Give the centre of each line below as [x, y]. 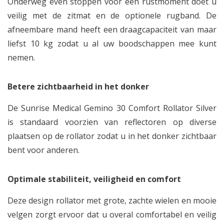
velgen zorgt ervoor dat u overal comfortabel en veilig [112, 214]
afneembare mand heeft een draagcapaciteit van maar [112, 29]
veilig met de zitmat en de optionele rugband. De [112, 15]
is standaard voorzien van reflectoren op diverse [112, 122]
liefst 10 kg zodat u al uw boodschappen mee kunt [112, 43]
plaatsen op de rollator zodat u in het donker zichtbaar [112, 136]
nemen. [22, 57]
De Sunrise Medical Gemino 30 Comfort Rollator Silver [112, 108]
